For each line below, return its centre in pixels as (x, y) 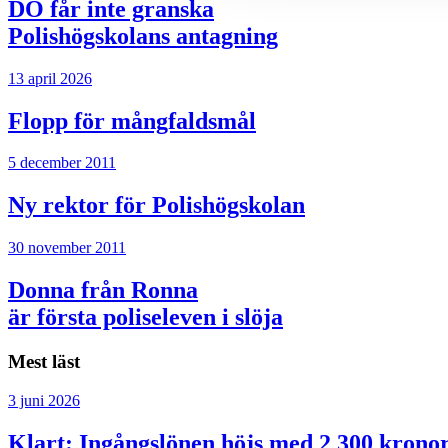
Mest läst (44, 362)
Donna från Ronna (103, 290)
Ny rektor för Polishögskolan (156, 205)
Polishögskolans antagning (143, 35)
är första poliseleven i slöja (145, 317)
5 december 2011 (62, 163)
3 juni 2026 (44, 400)
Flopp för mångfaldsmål (132, 120)
